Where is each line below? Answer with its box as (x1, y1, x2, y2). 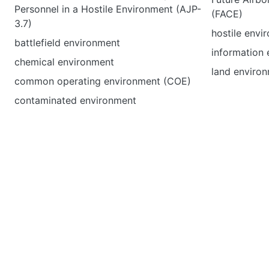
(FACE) (211, 8, 243, 20)
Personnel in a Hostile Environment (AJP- (14, 3, 201, 15)
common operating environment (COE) (14, 75, 191, 87)
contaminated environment (14, 94, 136, 106)
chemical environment (14, 56, 114, 68)
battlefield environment (14, 37, 120, 49)
